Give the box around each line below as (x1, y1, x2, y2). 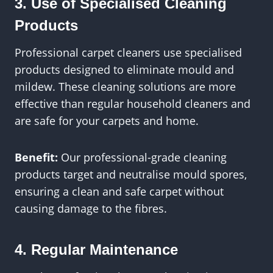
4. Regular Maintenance (15, 241, 178, 258)
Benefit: (15, 150, 58, 165)
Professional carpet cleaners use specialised (15, 45, 242, 60)
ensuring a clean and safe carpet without (15, 184, 224, 199)
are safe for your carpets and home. (15, 113, 199, 128)
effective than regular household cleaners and (15, 96, 250, 111)
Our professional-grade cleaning (58, 150, 227, 165)
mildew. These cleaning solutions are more (15, 79, 236, 94)
